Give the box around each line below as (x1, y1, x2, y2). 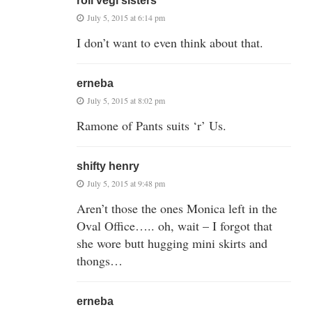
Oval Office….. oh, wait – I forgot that (77, 217, 272, 235)
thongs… (77, 252, 123, 270)
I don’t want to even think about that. (77, 34, 263, 52)
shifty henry (77, 160, 139, 173)
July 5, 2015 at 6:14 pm (87, 12, 165, 24)
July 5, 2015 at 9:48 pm (87, 178, 165, 189)
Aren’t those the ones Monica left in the (77, 200, 277, 217)
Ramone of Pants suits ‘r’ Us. (77, 117, 226, 134)
